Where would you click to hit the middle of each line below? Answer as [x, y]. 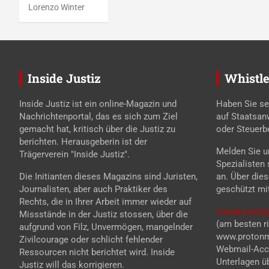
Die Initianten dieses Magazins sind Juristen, [108, 176]
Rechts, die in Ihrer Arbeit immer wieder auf [105, 201]
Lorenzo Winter [56, 7]
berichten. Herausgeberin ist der [83, 141]
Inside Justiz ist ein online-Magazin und [98, 104]
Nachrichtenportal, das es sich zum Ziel [98, 116]
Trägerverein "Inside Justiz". [74, 154]
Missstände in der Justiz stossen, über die [104, 214]
